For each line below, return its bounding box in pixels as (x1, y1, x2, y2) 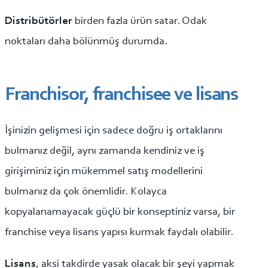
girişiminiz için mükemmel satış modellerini (5, 166, 203, 178)
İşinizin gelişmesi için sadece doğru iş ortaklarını (5, 125, 223, 137)
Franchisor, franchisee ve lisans (5, 85, 239, 105)
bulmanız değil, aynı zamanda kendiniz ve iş (5, 145, 205, 157)
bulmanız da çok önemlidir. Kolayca (5, 186, 167, 198)
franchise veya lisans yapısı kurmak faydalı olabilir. (5, 227, 233, 239)
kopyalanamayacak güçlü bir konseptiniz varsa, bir (5, 206, 235, 218)
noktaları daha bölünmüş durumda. (5, 35, 167, 47)
